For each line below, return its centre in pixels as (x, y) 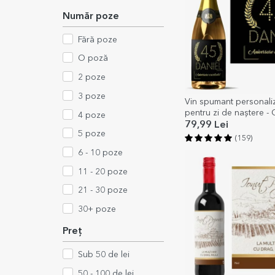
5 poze (92, 134)
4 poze (92, 115)
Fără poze (98, 40)
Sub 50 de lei (104, 254)
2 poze (92, 78)
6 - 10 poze (100, 153)
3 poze (92, 96)
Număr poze (91, 17)
